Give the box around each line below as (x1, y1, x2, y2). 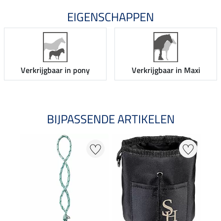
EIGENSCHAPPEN (67, 7, 154, 26)
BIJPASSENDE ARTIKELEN (46, 110, 175, 128)
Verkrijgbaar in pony (21, 64, 90, 76)
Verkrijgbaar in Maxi (131, 64, 200, 76)
